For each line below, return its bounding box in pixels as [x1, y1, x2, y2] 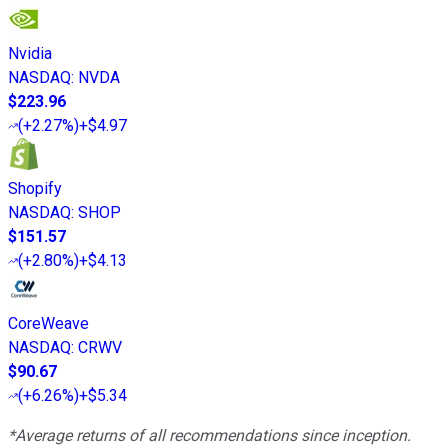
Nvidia [8, 44, 52, 64]
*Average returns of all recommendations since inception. [8, 426, 411, 446]
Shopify [8, 179, 62, 199]
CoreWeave [8, 314, 89, 334]
